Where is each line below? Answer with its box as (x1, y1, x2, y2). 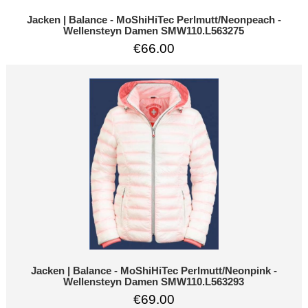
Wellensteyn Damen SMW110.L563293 (63, 276, 245, 288)
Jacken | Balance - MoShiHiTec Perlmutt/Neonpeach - (26, 14, 281, 25)
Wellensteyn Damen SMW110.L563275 (63, 25, 245, 36)
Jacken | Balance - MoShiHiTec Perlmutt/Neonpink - (30, 265, 277, 277)
